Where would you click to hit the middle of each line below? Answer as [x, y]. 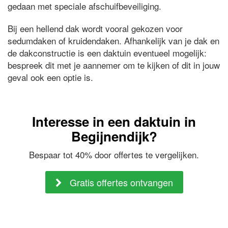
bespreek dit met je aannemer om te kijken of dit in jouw [114, 65]
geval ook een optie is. [50, 77]
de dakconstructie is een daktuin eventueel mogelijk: [107, 53]
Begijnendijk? [114, 136]
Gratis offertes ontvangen [120, 182]
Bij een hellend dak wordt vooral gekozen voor [95, 28]
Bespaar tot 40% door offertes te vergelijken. [114, 155]
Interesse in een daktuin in [114, 122]
